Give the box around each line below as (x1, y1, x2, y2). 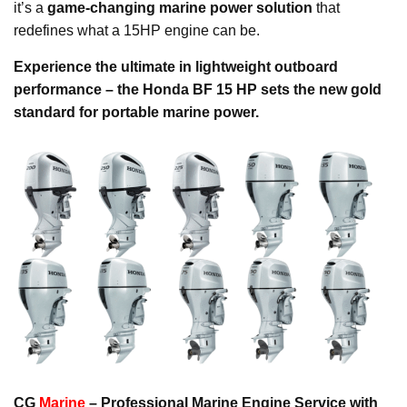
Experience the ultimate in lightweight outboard (14, 59, 338, 75)
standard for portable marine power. (14, 104, 259, 121)
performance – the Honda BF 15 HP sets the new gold (14, 82, 382, 98)
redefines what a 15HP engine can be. (14, 23, 260, 39)
